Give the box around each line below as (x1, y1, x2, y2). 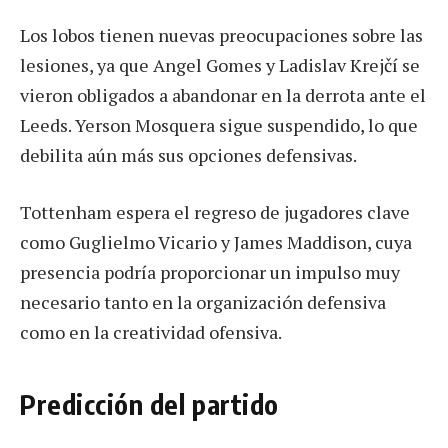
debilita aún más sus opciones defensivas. (20, 142, 357, 167)
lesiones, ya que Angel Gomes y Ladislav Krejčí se (20, 52, 420, 77)
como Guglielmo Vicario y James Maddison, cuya (20, 230, 412, 255)
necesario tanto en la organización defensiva (20, 290, 386, 315)
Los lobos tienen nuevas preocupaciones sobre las (20, 22, 423, 47)
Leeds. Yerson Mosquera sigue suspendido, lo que (20, 112, 418, 137)
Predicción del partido (20, 386, 279, 421)
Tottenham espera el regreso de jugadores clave (20, 200, 410, 225)
